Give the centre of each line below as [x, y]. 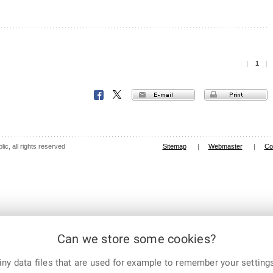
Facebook [109, 95]
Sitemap [174, 147]
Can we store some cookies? [136, 239]
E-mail [185, 94]
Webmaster [225, 147]
